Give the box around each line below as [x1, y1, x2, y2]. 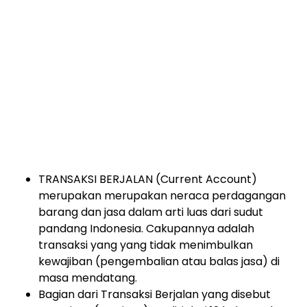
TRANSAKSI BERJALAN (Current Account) [38, 171, 257, 187]
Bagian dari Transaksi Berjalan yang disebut [38, 286, 271, 302]
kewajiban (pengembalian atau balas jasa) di [38, 254, 280, 269]
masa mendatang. [38, 270, 137, 286]
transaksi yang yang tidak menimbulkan [38, 237, 253, 253]
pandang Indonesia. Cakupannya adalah [38, 221, 254, 236]
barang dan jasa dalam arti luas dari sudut [38, 204, 263, 220]
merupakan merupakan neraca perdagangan [38, 188, 286, 204]
